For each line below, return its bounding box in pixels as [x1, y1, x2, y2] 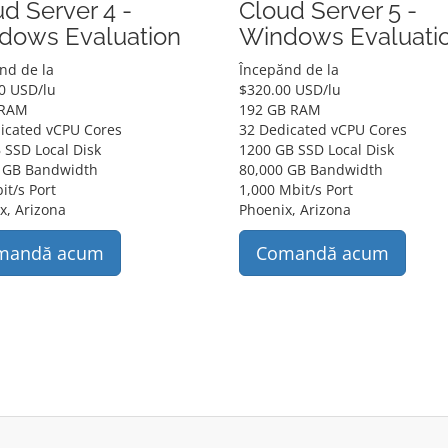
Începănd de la [238, 60, 339, 79]
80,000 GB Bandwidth [238, 160, 383, 179]
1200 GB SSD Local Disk [238, 140, 394, 159]
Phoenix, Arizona [238, 200, 351, 219]
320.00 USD [246, 80, 323, 99]
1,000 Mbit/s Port [238, 180, 353, 199]
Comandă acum [255, 241, 389, 265]
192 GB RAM [238, 100, 321, 119]
